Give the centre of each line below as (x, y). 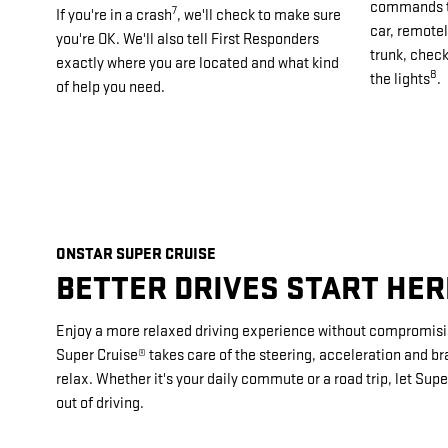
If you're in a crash (114, 15)
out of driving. (100, 404)
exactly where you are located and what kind (197, 63)
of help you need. (110, 87)
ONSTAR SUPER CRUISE (136, 254)
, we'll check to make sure (259, 15)
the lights (400, 79)
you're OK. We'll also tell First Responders (187, 39)
